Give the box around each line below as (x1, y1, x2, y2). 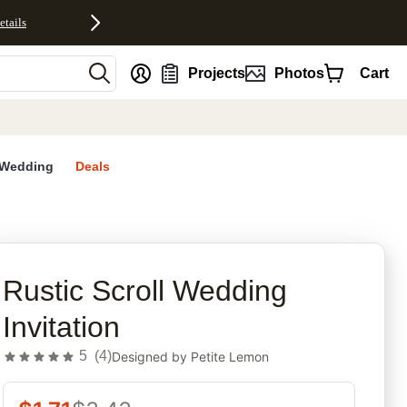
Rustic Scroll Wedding (3, 274, 288, 308)
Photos (273, 65, 324, 81)
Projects (188, 65, 246, 81)
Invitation (3, 311, 121, 344)
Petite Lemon (191, 348, 270, 364)
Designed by (112, 348, 192, 364)
